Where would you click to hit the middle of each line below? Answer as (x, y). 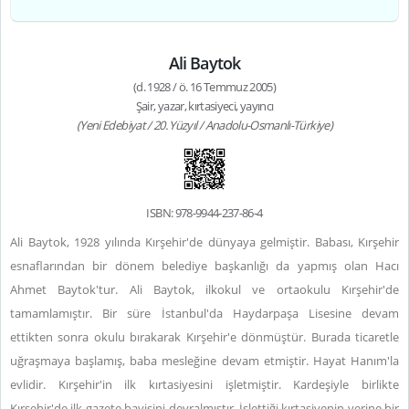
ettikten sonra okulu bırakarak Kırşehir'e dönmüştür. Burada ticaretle (204, 337)
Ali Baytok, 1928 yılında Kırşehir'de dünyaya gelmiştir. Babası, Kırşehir (204, 242)
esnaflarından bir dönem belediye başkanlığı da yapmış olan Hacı (204, 266)
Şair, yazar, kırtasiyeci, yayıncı (204, 106)
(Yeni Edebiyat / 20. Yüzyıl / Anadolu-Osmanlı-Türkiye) (204, 125)
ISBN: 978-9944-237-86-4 (204, 213)
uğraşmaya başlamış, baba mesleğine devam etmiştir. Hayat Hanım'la (204, 361)
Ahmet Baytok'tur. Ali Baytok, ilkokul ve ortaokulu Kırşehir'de (204, 289)
